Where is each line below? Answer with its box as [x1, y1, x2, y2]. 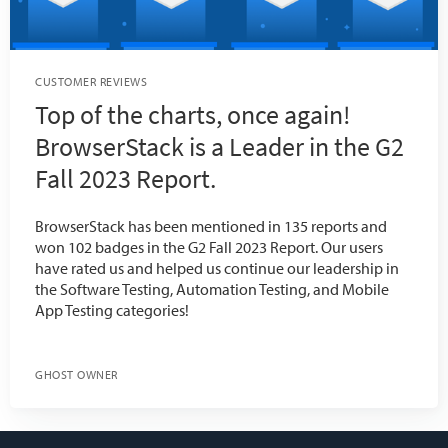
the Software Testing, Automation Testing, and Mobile [35, 279, 389, 300]
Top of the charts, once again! [35, 98, 351, 132]
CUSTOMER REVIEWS [35, 74, 147, 90]
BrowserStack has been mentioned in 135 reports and [35, 216, 387, 237]
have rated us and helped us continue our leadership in [35, 258, 399, 279]
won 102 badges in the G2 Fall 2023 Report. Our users [35, 237, 383, 258]
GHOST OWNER [43, 367, 118, 383]
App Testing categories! [35, 300, 189, 321]
